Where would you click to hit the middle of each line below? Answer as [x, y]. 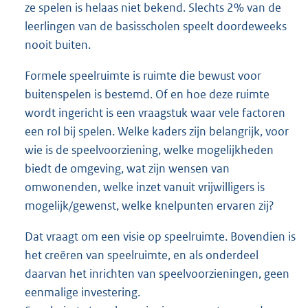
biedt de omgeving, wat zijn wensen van [127, 168]
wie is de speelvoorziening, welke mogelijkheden [149, 150]
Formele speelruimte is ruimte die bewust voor [143, 75]
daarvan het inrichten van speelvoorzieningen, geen [157, 273]
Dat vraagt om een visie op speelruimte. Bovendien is [160, 236]
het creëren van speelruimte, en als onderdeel [142, 255]
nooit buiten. [58, 44]
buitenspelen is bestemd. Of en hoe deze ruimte [147, 94]
